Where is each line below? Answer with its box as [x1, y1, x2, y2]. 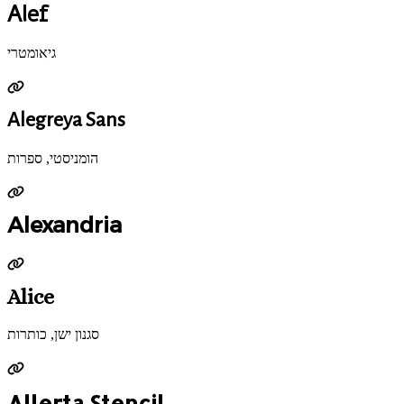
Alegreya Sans [7, 109, 125, 132]
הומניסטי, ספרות [7, 150, 98, 166]
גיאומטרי [7, 45, 56, 61]
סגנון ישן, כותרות [7, 326, 99, 342]
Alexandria [7, 212, 122, 239]
